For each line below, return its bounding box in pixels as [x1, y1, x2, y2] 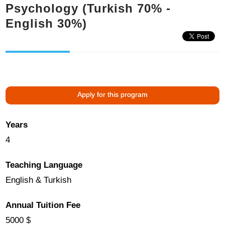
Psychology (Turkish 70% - [6, 2, 171, 15]
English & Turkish [6, 175, 72, 185]
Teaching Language [6, 160, 83, 170]
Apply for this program [77, 90, 148, 98]
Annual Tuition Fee [6, 200, 81, 210]
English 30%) [6, 17, 87, 30]
